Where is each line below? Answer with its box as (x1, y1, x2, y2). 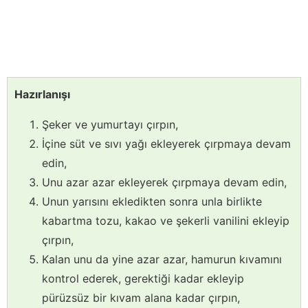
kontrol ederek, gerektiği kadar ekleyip (42, 272, 244, 286)
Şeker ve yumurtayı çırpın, (42, 118, 178, 132)
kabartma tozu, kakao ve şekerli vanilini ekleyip (42, 214, 289, 228)
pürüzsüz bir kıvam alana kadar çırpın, (42, 291, 240, 305)
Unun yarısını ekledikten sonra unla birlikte (42, 195, 262, 209)
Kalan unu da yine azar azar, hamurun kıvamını (42, 252, 282, 267)
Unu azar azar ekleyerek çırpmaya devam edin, (42, 175, 287, 190)
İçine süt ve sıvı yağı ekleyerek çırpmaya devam (42, 137, 291, 151)
